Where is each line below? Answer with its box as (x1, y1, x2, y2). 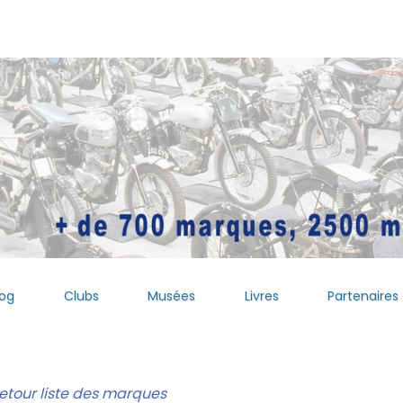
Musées (148, 287, 196, 306)
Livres (244, 287, 279, 306)
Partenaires (327, 287, 399, 306)
